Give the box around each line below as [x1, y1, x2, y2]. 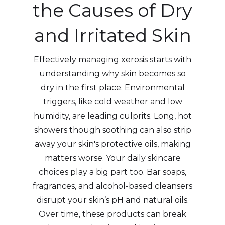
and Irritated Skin [34, 24, 191, 46]
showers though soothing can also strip [34, 125, 191, 135]
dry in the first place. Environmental [40, 82, 185, 92]
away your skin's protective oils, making [34, 139, 191, 149]
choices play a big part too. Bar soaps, [39, 167, 186, 177]
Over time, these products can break [39, 209, 186, 219]
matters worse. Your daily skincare [44, 153, 181, 163]
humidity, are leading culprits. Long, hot [33, 110, 192, 121]
